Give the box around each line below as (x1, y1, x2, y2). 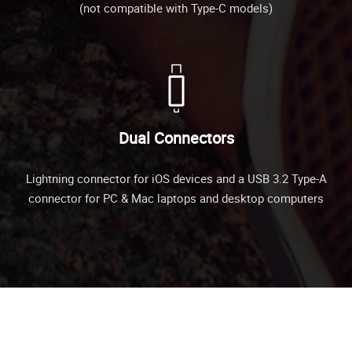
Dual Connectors (118, 126, 234, 148)
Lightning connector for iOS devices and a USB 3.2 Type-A (25, 170, 327, 186)
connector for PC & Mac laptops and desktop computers (28, 189, 324, 206)
